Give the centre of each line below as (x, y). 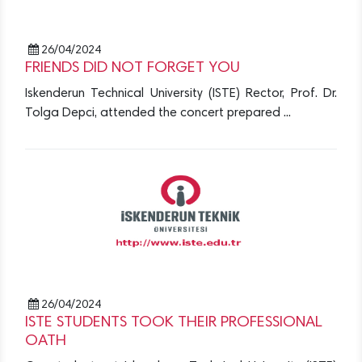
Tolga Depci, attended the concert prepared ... (158, 114)
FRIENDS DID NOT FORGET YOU (133, 69)
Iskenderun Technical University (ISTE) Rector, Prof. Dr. (181, 94)
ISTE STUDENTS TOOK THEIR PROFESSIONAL (174, 323)
